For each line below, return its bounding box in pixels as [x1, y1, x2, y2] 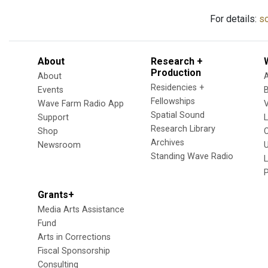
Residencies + [151, 83, 205, 93]
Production [151, 67, 201, 78]
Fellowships [151, 96, 195, 106]
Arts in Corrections [38, 232, 111, 242]
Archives [151, 138, 184, 148]
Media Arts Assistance [38, 205, 124, 215]
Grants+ [38, 189, 74, 200]
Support [38, 112, 69, 123]
